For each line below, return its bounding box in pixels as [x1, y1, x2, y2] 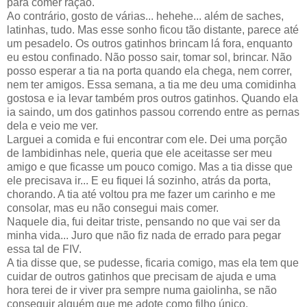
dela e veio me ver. [7, 119, 98, 132]
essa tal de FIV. [7, 243, 82, 255]
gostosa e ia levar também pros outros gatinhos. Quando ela [7, 92, 298, 104]
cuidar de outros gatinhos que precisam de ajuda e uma [7, 270, 276, 282]
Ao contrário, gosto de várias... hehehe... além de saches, [7, 10, 284, 22]
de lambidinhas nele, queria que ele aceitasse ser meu [7, 147, 272, 159]
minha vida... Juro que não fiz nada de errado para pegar [7, 229, 281, 241]
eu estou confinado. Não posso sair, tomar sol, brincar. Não [7, 51, 292, 63]
